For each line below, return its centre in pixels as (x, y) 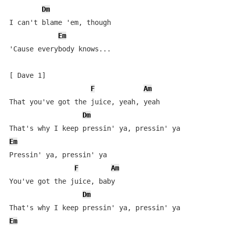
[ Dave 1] (27, 75)
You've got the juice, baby (62, 181)
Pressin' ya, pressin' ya (58, 155)
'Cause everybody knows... (60, 49)
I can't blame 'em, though (60, 22)
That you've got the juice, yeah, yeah (84, 102)
